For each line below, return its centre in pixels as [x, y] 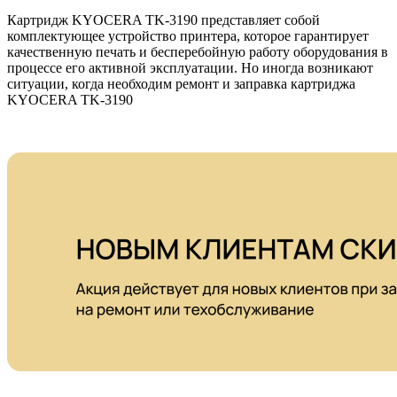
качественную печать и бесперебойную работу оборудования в [198, 52]
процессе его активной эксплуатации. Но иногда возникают [190, 68]
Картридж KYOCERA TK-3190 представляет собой [163, 20]
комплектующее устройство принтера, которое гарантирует [188, 36]
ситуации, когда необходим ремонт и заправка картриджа [181, 84]
